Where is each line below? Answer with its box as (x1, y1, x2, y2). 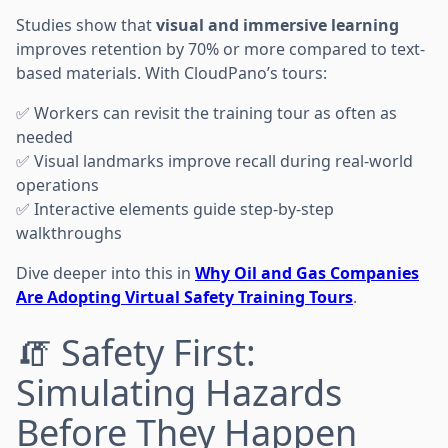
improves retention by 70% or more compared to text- (16, 37, 425, 60)
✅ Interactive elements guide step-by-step (16, 197, 334, 220)
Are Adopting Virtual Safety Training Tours (16, 285, 353, 308)
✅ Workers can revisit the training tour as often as (16, 101, 397, 124)
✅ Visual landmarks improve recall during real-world (16, 149, 413, 172)
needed (16, 125, 73, 148)
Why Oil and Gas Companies (195, 261, 419, 284)
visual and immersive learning (156, 13, 399, 36)
